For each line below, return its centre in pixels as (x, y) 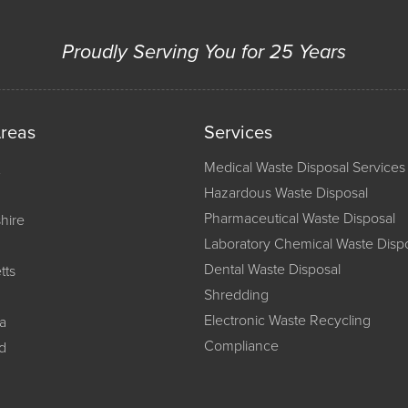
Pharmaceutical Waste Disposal (300, 219)
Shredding (236, 296)
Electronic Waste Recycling (287, 321)
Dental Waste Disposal (272, 270)
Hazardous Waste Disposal (286, 194)
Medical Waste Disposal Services (305, 168)
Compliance (241, 347)
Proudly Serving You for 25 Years (204, 51)
